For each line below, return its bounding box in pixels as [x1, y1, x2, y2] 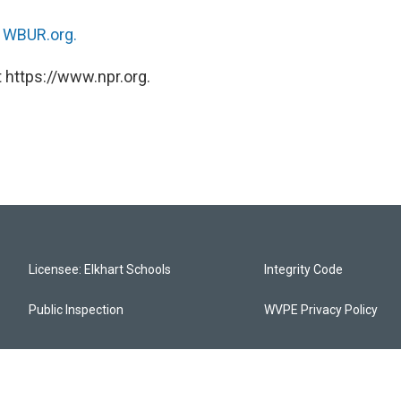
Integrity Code [264, 262, 344, 277]
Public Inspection [29, 303, 124, 317]
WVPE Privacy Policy [264, 303, 379, 317]
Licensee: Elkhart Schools [29, 262, 171, 277]
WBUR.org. [3, 25, 77, 44]
